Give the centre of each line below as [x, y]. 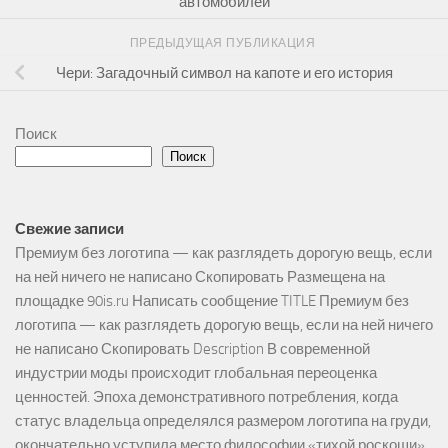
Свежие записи [69, 229]
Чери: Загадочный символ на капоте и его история [224, 73]
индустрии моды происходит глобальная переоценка [196, 373]
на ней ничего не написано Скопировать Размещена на [200, 277]
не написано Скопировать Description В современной [192, 349]
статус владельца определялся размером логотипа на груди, [223, 421]
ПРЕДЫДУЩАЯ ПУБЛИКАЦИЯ [224, 43]
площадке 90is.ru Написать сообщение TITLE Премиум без [212, 301]
